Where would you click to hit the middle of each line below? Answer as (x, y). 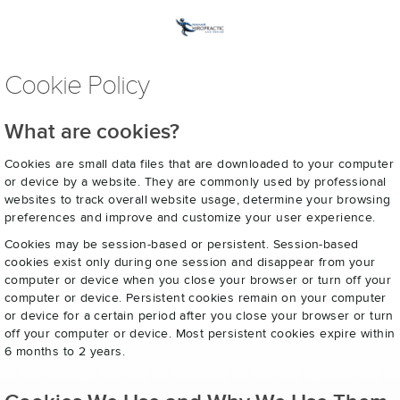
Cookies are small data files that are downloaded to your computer (199, 164)
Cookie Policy (77, 85)
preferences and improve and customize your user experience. (190, 218)
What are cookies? (92, 132)
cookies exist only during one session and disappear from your (190, 262)
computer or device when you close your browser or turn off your (198, 280)
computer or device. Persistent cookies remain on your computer (196, 298)
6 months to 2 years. (65, 352)
